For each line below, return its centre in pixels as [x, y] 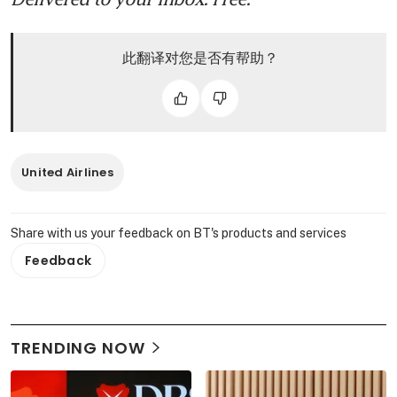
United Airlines [67, 172]
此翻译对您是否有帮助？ [200, 57]
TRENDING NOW [78, 347]
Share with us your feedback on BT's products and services [179, 233]
